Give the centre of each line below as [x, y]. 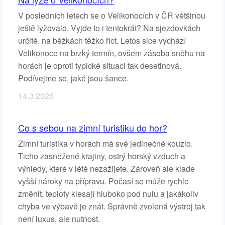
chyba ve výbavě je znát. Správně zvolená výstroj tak [112, 206]
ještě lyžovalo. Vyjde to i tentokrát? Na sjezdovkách [109, 28]
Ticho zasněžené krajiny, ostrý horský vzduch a [102, 156]
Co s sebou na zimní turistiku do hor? [93, 128]
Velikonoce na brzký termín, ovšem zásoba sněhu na [111, 53]
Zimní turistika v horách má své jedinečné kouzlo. [105, 144]
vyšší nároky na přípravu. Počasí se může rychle [103, 181]
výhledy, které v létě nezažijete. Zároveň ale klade [106, 169]
